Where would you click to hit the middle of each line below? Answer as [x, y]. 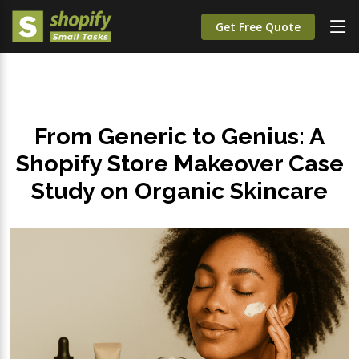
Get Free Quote [258, 26]
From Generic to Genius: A [179, 136]
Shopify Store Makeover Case [179, 163]
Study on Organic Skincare [179, 191]
